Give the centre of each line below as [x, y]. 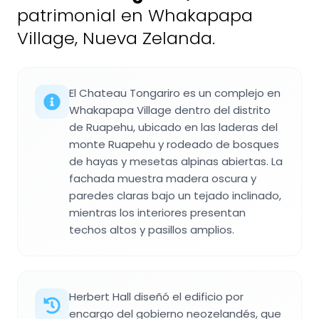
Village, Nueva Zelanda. [116, 38]
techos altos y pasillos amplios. [152, 229]
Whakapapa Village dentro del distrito [170, 110]
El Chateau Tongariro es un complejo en [175, 93]
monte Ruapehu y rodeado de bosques [174, 144]
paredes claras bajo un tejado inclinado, [175, 195]
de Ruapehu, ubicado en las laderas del [173, 127]
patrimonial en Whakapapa [135, 15]
